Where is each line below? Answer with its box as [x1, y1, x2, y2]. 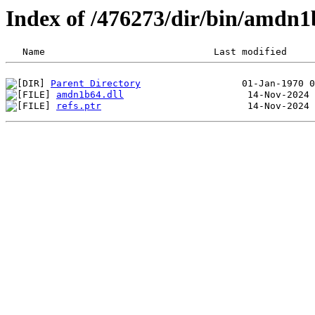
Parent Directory [51, 78, 141, 89]
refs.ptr [56, 101, 101, 112]
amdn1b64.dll [56, 89, 124, 101]
